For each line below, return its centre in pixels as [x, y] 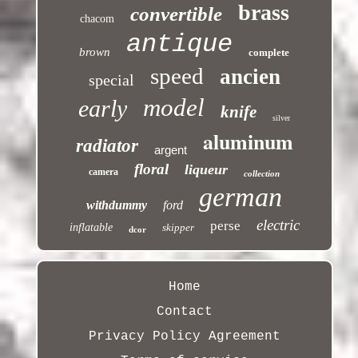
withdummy [117, 205]
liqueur [207, 170]
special [111, 80]
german [241, 197]
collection [262, 174]
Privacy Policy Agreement [184, 337]
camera [104, 172]
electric [278, 225]
